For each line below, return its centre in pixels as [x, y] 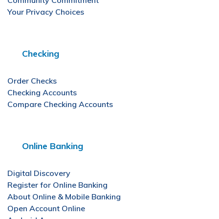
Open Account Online [46, 208]
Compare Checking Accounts [60, 104]
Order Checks [32, 81]
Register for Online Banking [57, 185]
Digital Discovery [39, 173]
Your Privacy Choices [46, 12]
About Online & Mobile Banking [64, 197]
